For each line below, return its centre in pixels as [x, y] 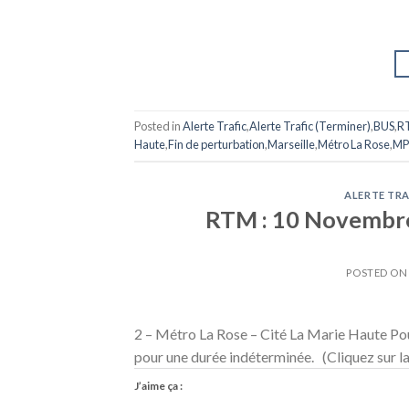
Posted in [158, 126]
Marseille [291, 145]
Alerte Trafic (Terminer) [310, 126]
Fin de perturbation [216, 145]
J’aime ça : [158, 386]
